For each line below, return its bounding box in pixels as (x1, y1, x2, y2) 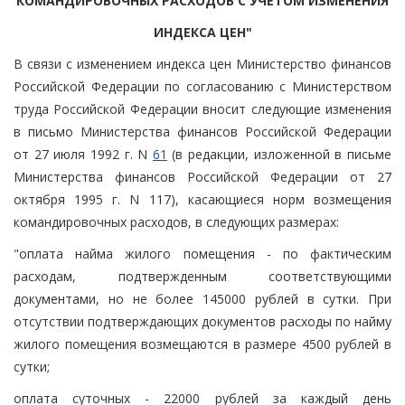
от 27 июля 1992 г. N (14, 145, 153, 163)
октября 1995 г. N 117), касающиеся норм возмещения (14, 190, 391, 208)
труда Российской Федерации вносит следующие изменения (14, 99, 391, 118)
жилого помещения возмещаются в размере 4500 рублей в (14, 334, 391, 353)
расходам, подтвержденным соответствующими (14, 267, 391, 285)
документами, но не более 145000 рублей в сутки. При (14, 289, 391, 307)
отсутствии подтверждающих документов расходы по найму (14, 312, 391, 330)
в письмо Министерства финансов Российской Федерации (14, 122, 391, 140)
